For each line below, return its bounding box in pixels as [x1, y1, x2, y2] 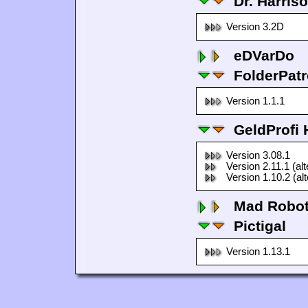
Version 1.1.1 [226, 96, 285, 107]
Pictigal [234, 218, 286, 234]
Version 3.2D [226, 21, 284, 32]
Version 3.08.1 [226, 150, 290, 161]
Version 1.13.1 [226, 246, 290, 257]
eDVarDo [234, 47, 294, 63]
